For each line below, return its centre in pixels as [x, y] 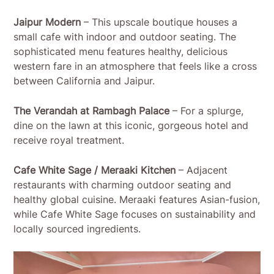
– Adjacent [202, 170]
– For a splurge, [207, 111]
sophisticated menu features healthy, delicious [121, 52]
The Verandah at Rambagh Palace [92, 111]
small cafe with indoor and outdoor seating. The [125, 37]
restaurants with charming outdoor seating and [123, 185]
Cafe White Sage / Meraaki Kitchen [95, 170]
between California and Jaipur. [84, 81]
